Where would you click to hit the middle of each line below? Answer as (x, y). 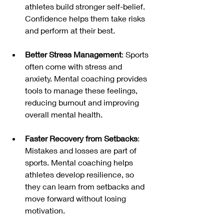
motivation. (45, 210)
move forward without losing (76, 198)
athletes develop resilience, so (80, 174)
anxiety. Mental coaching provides (87, 78)
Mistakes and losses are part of (82, 150)
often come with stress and (74, 66)
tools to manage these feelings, (82, 90)
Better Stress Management (73, 54)
